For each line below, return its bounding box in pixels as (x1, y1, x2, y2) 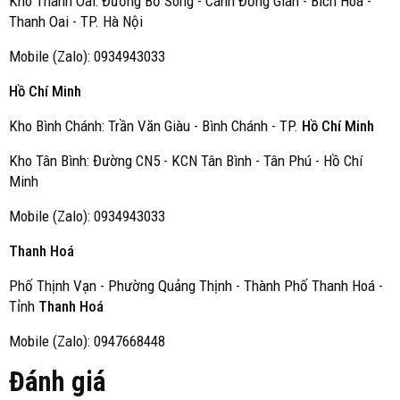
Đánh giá (9, 366, 106, 397)
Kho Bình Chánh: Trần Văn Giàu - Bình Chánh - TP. (9, 117, 298, 135)
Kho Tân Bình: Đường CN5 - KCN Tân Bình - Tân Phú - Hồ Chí (9, 152, 362, 170)
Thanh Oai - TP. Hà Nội (9, 12, 143, 30)
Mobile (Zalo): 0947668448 (9, 332, 165, 350)
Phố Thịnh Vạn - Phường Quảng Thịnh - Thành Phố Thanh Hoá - (9, 277, 383, 295)
